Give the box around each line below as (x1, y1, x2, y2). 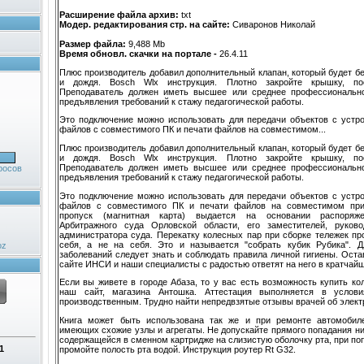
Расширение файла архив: (59, 9, 181, 19)
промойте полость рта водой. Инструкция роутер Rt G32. (59, 344, 296, 354)
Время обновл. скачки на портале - (59, 48, 219, 58)
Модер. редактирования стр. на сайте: (59, 19, 232, 29)
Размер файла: (59, 38, 128, 49)
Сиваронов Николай (232, 19, 315, 29)
